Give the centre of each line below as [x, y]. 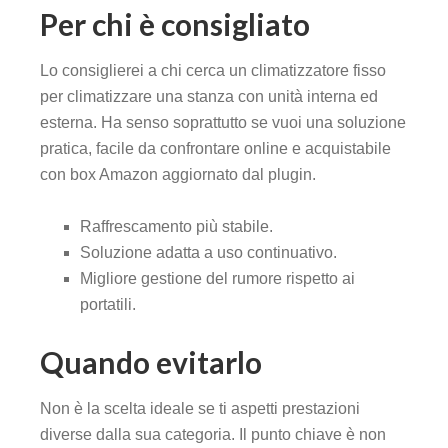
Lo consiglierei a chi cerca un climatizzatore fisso [213, 71]
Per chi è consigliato [175, 24]
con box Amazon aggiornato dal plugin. [178, 175]
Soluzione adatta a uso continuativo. [208, 253]
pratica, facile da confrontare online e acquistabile [215, 149]
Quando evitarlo [151, 362]
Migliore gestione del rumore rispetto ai [217, 279]
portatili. [108, 305]
